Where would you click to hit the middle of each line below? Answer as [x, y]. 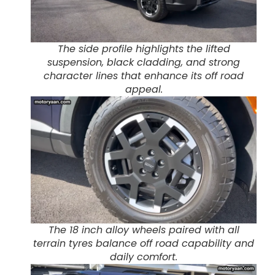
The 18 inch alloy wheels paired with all [144, 230]
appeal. [144, 90]
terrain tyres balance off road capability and [144, 244]
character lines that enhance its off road [144, 76]
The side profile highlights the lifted [144, 49]
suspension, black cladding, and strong [144, 63]
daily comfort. [144, 257]
